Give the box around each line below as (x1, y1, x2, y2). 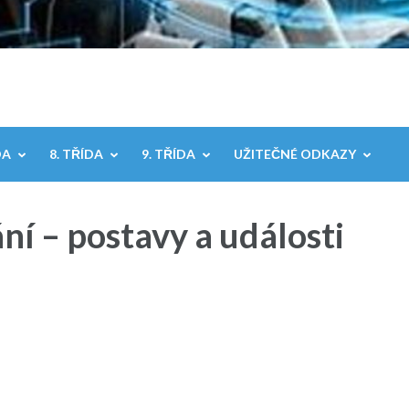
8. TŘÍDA (49, 145, 103, 162)
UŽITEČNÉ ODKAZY (234, 145, 356, 162)
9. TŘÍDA (142, 145, 195, 162)
